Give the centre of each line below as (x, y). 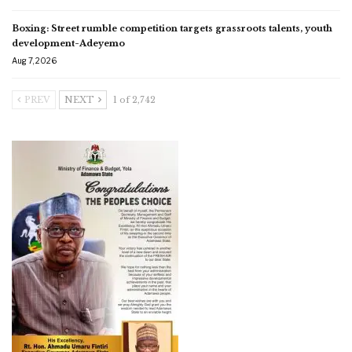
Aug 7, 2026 (34, 60)
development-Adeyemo (68, 43)
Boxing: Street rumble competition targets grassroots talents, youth (172, 28)
